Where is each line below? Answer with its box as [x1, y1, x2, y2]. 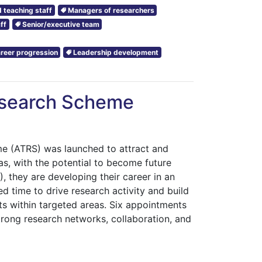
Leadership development [73, 47, 159, 57]
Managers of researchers [67, 5, 154, 15]
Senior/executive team [22, 19, 99, 29]
